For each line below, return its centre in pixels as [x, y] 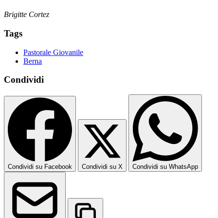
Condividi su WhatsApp [165, 167]
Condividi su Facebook [40, 167]
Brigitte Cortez [27, 15]
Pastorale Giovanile [53, 52]
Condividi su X [102, 167]
